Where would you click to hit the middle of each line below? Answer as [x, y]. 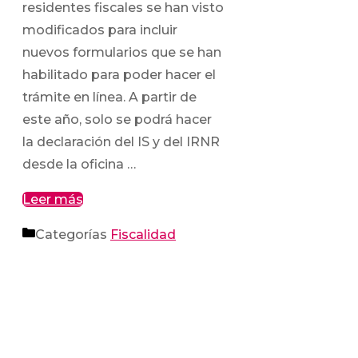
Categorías [73, 235]
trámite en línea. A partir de [109, 97]
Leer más [53, 200]
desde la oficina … [79, 165]
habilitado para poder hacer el [119, 75]
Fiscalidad [143, 235]
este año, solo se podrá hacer [117, 120]
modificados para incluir [100, 30]
